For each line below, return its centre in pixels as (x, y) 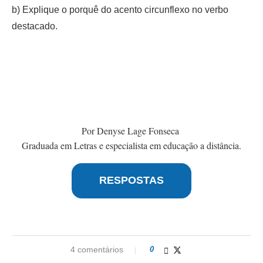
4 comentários (97, 249)
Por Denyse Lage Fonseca (131, 130)
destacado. (36, 26)
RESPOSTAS (131, 181)
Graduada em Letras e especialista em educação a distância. (131, 145)
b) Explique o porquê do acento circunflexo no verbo (120, 9)
